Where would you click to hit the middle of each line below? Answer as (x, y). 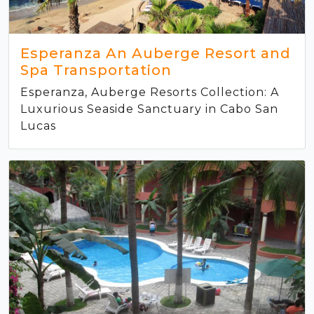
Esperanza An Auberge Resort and (156, 53)
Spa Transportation (96, 70)
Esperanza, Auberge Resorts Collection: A (150, 92)
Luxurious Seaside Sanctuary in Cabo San (149, 109)
